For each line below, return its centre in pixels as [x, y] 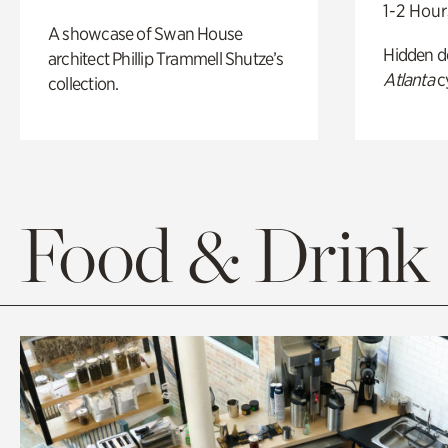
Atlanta [408, 79]
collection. [83, 83]
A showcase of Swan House [145, 33]
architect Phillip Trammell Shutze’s [166, 58]
